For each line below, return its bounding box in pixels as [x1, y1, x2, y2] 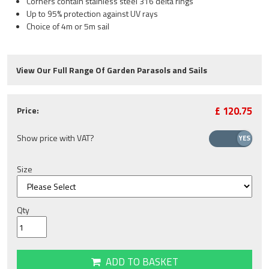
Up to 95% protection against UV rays [26, 7, 158, 20]
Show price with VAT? [17, 131, 94, 144]
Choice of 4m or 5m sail [26, 20, 109, 32]
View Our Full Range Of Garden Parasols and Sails [16, 64, 207, 76]
